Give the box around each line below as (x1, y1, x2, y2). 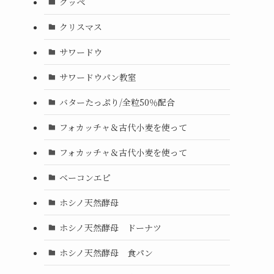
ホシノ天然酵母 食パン (59, 246, 153, 259)
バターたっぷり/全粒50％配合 (59, 95, 175, 108)
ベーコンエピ (59, 171, 111, 183)
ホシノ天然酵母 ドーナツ (59, 221, 161, 234)
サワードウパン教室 (59, 70, 136, 83)
